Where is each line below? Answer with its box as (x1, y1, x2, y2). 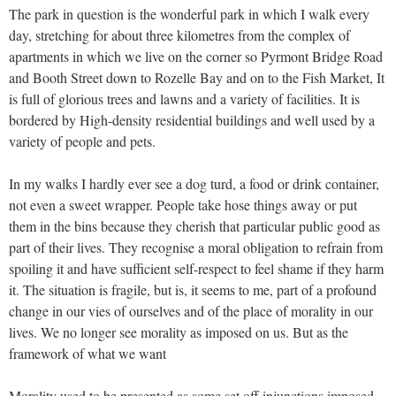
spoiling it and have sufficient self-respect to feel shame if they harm (9, 258, 384, 278)
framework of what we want (9, 343, 166, 362)
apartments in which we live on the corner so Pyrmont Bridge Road (9, 46, 383, 65)
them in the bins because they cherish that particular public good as (9, 216, 380, 235)
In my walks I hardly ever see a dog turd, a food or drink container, (9, 173, 379, 193)
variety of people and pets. (9, 131, 156, 150)
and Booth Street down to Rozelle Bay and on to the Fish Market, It (9, 67, 385, 87)
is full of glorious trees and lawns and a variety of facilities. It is (9, 88, 360, 108)
